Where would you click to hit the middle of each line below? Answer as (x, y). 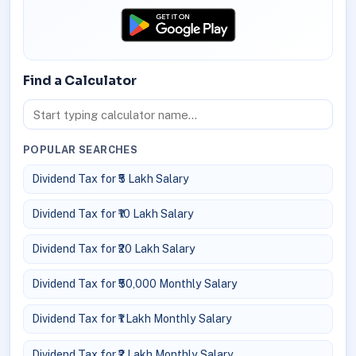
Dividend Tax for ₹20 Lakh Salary (113, 248)
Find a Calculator (80, 81)
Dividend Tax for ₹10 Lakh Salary (112, 213)
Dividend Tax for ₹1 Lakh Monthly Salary (132, 319)
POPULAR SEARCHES (81, 150)
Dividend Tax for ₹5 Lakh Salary (110, 178)
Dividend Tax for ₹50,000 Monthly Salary (134, 284)
